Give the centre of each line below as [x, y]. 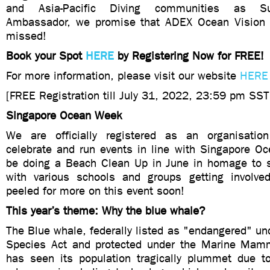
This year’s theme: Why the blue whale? [105, 211]
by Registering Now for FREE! [189, 56]
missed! [26, 36]
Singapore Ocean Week [64, 115]
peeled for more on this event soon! [95, 191]
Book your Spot [46, 56]
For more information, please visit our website [123, 76]
